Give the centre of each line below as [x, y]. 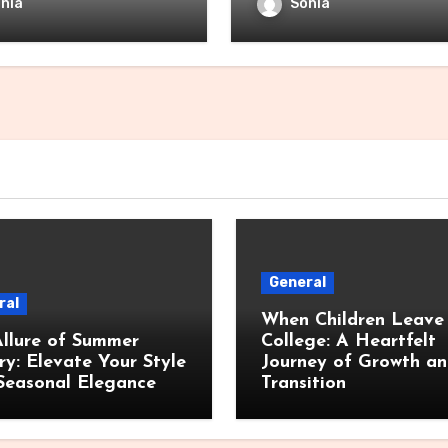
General [297, 282]
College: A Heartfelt [348, 341]
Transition [303, 383]
